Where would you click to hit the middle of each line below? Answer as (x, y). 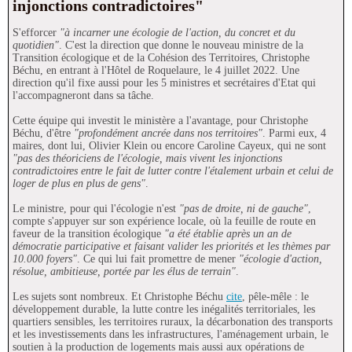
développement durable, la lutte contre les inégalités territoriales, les (164, 309)
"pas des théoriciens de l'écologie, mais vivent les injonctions (147, 158)
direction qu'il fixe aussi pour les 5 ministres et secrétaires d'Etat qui (164, 83)
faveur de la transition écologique (88, 234)
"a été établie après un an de (228, 234)
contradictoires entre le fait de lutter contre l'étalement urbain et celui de (173, 171)
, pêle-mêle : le (275, 297)
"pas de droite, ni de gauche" (244, 209)
